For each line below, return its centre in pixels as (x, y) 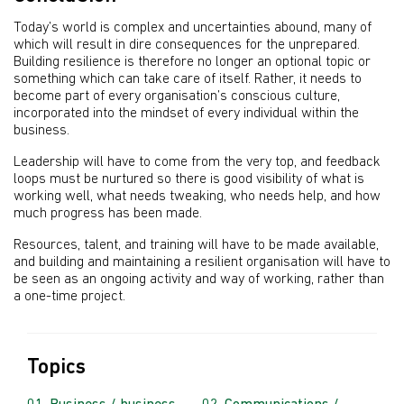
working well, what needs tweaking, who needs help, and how (197, 197)
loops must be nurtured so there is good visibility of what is (189, 179)
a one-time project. (69, 297)
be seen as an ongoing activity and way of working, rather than (199, 280)
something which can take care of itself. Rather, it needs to (188, 79)
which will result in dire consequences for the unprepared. (187, 45)
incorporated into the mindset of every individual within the (186, 114)
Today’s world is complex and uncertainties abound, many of (193, 28)
